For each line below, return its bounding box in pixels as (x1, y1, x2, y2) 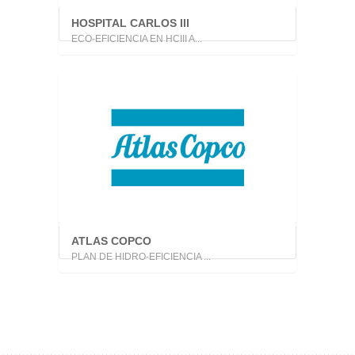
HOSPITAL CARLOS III (71, 17, 189, 29)
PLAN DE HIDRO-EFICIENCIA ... (71, 251, 211, 262)
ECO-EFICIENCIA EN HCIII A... (71, 33, 202, 44)
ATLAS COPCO (71, 235, 151, 247)
